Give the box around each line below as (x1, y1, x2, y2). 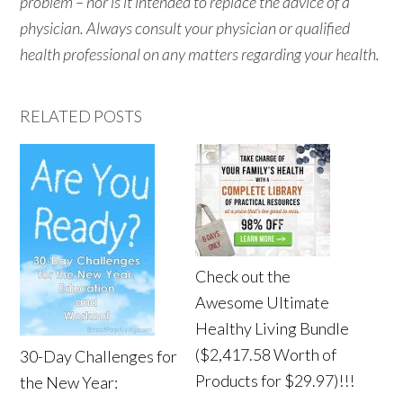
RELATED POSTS (20, 105, 143, 126)
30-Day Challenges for (20, 345, 178, 366)
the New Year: (20, 372, 119, 392)
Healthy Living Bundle (195, 318, 350, 338)
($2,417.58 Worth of (195, 344, 337, 364)
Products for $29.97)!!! (195, 370, 355, 390)
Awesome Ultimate (195, 291, 330, 312)
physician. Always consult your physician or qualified (20, 17, 351, 38)
